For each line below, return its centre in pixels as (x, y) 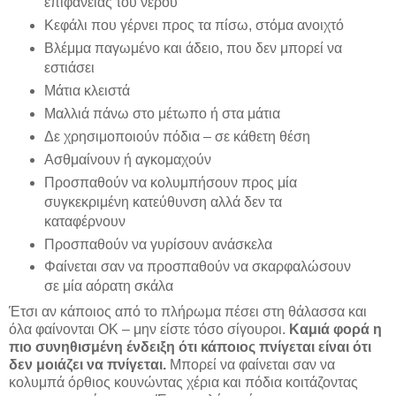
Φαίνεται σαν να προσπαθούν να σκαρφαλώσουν (197, 267)
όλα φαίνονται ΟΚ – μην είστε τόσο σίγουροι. (149, 330)
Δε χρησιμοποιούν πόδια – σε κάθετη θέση (177, 136)
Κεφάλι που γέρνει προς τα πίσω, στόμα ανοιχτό (194, 25)
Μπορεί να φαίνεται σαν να (252, 365)
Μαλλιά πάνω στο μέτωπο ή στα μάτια (162, 113)
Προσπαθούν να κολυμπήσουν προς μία (170, 182)
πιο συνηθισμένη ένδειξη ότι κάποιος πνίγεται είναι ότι (190, 347)
